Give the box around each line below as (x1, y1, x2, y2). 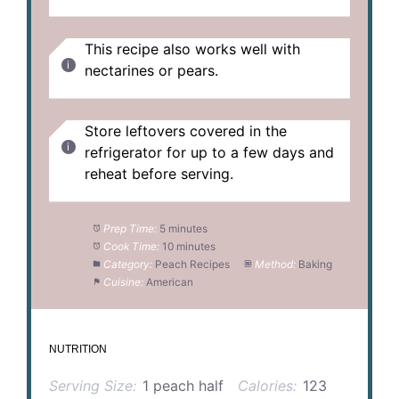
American (145, 274, 193, 289)
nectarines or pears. (85, 61, 218, 79)
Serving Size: (49, 376, 136, 395)
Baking (297, 256, 332, 271)
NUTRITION (49, 342, 107, 355)
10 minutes (161, 239, 216, 253)
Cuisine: (102, 274, 143, 289)
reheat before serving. (85, 164, 233, 183)
